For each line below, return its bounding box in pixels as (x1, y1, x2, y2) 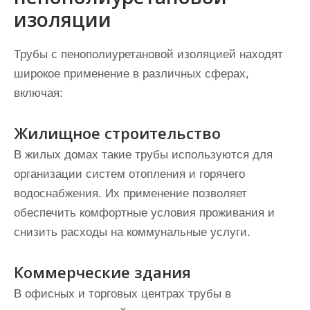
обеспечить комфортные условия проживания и (14, 206, 275, 220)
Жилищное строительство (14, 122, 221, 144)
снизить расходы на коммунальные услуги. (14, 226, 250, 239)
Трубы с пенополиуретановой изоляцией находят (14, 48, 283, 62)
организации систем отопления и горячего (14, 167, 245, 181)
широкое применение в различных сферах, (14, 67, 249, 81)
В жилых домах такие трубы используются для (14, 148, 273, 162)
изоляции (14, 6, 111, 33)
